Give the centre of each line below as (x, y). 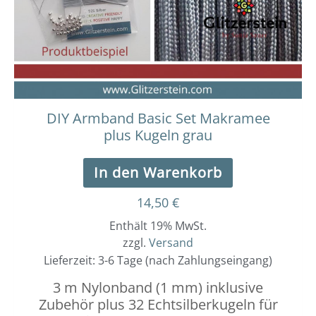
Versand (171, 243)
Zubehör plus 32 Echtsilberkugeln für (158, 305)
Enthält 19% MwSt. (158, 226)
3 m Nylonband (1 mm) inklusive (158, 288)
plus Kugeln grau (158, 135)
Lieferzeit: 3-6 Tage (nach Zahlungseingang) (158, 261)
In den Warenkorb (158, 173)
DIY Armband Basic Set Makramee (158, 119)
